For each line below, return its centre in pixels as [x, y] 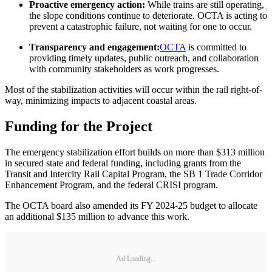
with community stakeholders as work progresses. [124, 69]
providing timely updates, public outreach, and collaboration [144, 58]
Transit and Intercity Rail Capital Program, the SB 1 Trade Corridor [134, 174]
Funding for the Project [79, 126]
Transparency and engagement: [94, 47]
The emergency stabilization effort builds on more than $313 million [135, 152]
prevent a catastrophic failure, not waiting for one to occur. [141, 26]
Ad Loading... [136, 259]
